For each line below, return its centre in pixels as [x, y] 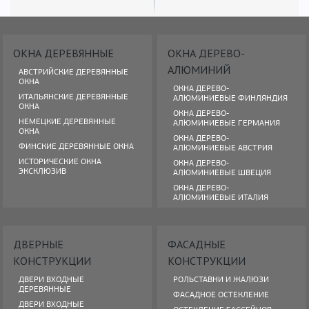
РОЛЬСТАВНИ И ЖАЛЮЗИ [221, 280]
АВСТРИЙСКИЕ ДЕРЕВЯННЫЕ [74, 72]
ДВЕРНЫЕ [39, 245]
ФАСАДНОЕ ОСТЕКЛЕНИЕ [221, 295]
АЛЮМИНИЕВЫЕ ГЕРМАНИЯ [227, 123]
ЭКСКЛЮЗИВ [43, 171]
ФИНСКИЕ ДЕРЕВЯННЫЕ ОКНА [77, 147]
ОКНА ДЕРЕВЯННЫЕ [64, 53]
